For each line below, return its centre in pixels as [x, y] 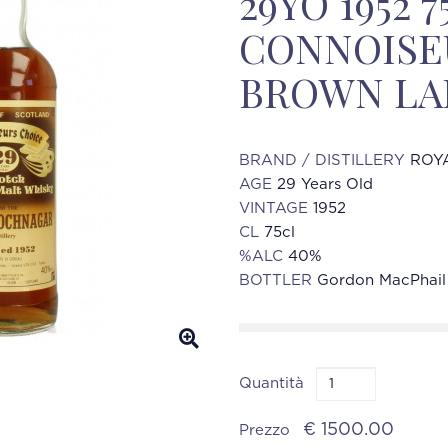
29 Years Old [325, 184]
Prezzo [267, 430]
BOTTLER [278, 280]
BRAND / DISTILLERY [324, 160]
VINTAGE [276, 208]
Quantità [271, 383]
